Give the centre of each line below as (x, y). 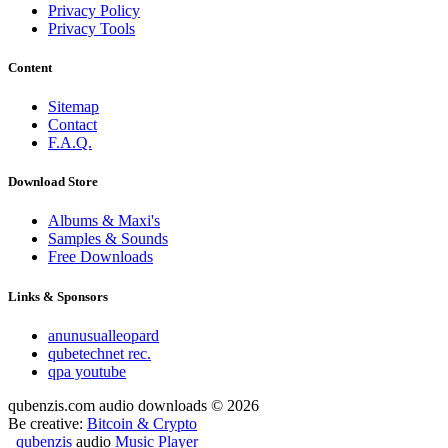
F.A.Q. (70, 142)
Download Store (53, 182)
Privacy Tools (91, 28)
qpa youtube (87, 371)
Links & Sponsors (58, 296)
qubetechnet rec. (99, 353)
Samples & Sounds (108, 239)
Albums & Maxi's (104, 221)
